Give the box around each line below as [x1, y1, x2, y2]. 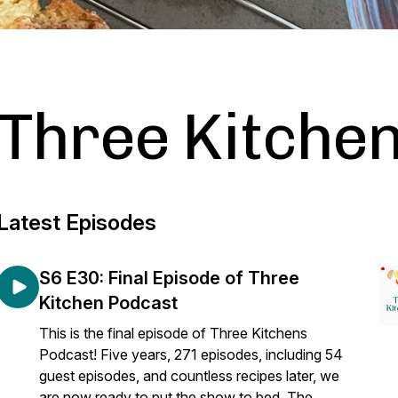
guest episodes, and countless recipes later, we [39, 367, 339, 385]
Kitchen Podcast [39, 292, 178, 314]
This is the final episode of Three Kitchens [39, 324, 307, 342]
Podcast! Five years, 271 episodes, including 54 [39, 346, 343, 363]
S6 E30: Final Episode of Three [39, 267, 299, 289]
